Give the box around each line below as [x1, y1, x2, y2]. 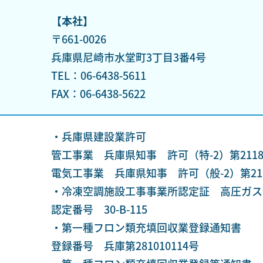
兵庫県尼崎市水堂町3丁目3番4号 [50, 49, 206, 65]
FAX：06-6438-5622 [50, 86, 146, 101]
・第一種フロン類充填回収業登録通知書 [50, 220, 241, 235]
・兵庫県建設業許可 [50, 129, 146, 144]
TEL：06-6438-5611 [50, 68, 146, 83]
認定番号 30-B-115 [50, 201, 147, 217]
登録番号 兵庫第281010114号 [50, 238, 199, 253]
